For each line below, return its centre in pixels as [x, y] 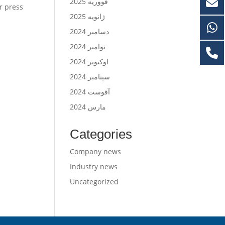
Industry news [93, 166]
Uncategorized [94, 182]
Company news [95, 151]
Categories [101, 134]
